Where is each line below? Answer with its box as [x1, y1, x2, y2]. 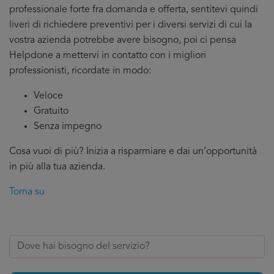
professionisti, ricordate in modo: [9, 66, 151, 76]
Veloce [34, 91, 63, 101]
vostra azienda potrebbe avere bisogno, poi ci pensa [9, 35, 236, 45]
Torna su [9, 187, 45, 197]
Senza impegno [34, 122, 102, 131]
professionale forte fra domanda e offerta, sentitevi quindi [9, 5, 258, 15]
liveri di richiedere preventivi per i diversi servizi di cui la [9, 20, 252, 30]
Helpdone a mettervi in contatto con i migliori [9, 51, 206, 61]
